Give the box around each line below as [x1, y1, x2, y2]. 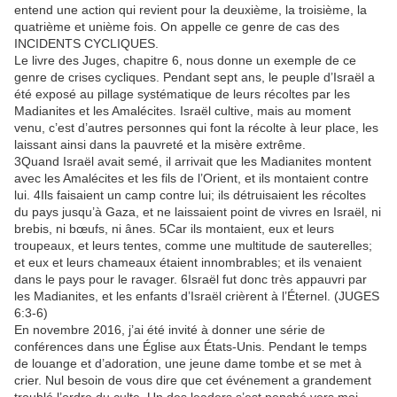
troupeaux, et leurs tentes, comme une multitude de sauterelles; [14, 238, 372, 253]
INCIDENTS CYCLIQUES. [14, 36, 162, 51]
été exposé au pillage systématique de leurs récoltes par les [14, 87, 350, 102]
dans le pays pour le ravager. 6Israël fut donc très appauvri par [14, 272, 367, 287]
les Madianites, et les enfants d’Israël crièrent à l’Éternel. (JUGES [14, 289, 379, 304]
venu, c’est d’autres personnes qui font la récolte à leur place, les [14, 121, 378, 136]
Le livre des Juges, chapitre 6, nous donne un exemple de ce [14, 53, 356, 68]
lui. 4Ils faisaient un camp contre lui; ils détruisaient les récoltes [14, 188, 366, 203]
